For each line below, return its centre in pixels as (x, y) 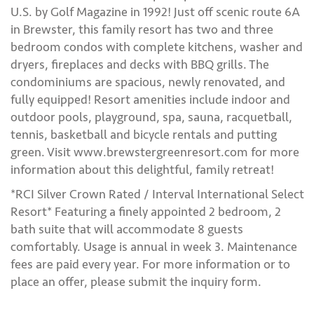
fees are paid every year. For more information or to (150, 264)
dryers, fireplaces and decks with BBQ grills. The (140, 64)
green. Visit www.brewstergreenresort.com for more (155, 152)
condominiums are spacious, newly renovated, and (148, 82)
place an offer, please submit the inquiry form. (136, 281)
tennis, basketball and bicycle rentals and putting (144, 134)
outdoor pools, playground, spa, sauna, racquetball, (151, 117)
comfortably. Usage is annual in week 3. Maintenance (154, 246)
